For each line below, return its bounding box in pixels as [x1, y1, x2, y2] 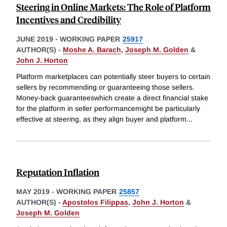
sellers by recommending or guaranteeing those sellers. [16, 83, 195, 92]
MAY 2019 [16, 187, 50, 196]
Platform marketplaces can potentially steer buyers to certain [16, 72, 210, 81]
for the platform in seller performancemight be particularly [16, 104, 200, 113]
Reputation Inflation [16, 166, 99, 179]
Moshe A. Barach [63, 46, 121, 54]
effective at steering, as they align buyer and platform [16, 115, 186, 124]
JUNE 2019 [16, 35, 53, 44]
